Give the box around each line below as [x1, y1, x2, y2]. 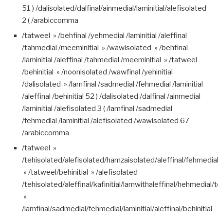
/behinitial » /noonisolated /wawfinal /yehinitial [22, 67, 173, 76]
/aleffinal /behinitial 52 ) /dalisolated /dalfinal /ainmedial [22, 91, 200, 101]
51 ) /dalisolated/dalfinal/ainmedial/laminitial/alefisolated [22, 3, 206, 13]
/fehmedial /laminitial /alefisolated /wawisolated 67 [22, 116, 189, 125]
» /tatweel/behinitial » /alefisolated [22, 167, 138, 177]
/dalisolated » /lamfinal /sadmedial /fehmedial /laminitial [22, 79, 203, 89]
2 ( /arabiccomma [22, 16, 78, 25]
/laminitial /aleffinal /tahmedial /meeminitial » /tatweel [22, 55, 197, 64]
